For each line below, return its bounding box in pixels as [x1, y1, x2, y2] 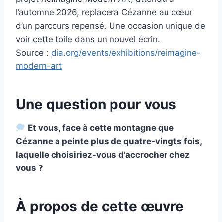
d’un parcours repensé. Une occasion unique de [16, 21, 205, 31]
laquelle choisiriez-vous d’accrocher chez [16, 150, 190, 160]
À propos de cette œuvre [16, 198, 184, 215]
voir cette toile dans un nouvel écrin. [16, 34, 160, 45]
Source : [16, 48, 51, 58]
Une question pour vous [16, 96, 176, 113]
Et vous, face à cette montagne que [28, 123, 174, 133]
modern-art [16, 61, 62, 71]
